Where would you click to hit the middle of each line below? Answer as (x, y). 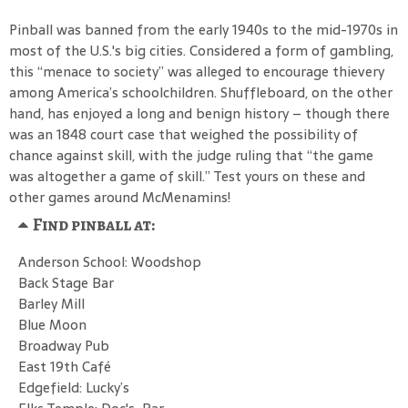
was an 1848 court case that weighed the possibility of (184, 134)
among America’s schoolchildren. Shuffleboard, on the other (201, 92)
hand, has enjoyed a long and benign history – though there (199, 113)
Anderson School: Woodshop (110, 261)
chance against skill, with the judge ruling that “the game (191, 155)
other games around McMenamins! (120, 197)
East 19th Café (65, 366)
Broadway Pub (64, 345)
